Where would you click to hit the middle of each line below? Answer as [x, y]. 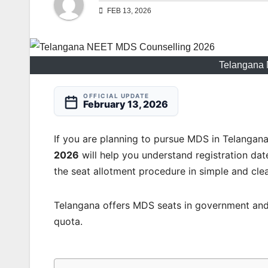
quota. [68, 222]
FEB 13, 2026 [128, 11]
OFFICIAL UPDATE [116, 96]
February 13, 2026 [126, 104]
